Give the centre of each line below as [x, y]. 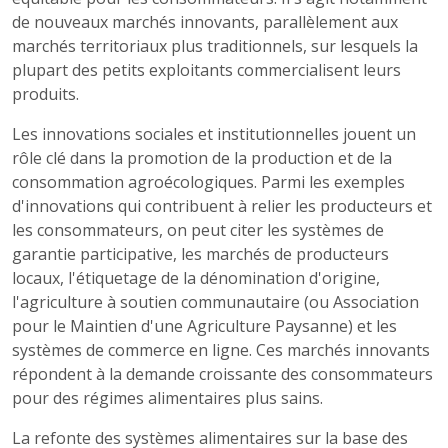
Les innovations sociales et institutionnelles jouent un [214, 134]
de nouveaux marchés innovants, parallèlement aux [205, 22]
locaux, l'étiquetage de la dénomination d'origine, [196, 278]
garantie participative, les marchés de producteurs [200, 254]
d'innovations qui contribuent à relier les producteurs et [222, 206]
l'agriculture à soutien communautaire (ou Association [215, 302]
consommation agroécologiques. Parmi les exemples [208, 182]
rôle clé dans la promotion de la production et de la [202, 158]
